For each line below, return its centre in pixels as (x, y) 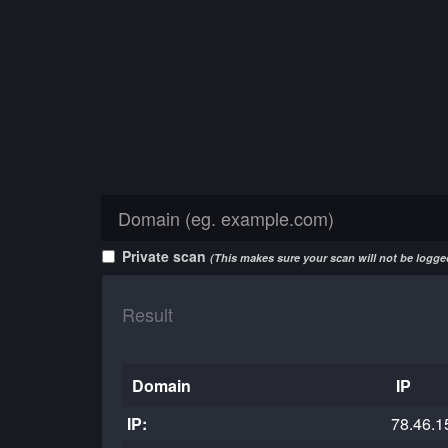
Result (147, 314)
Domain (161, 385)
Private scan (166, 256)
